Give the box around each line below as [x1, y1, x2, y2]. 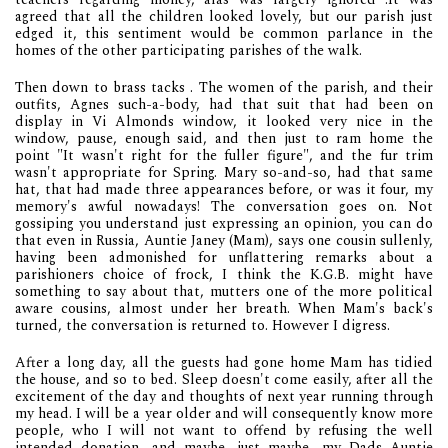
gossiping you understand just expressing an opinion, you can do [15, 212, 433, 234]
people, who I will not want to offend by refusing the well [15, 419, 433, 441]
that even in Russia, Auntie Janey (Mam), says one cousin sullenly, [15, 229, 433, 251]
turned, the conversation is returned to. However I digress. [15, 314, 390, 336]
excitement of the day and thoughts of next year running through [15, 385, 433, 407]
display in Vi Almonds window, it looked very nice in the [15, 110, 433, 132]
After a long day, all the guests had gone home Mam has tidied [15, 351, 433, 373]
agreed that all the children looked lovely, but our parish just [15, 5, 433, 27]
